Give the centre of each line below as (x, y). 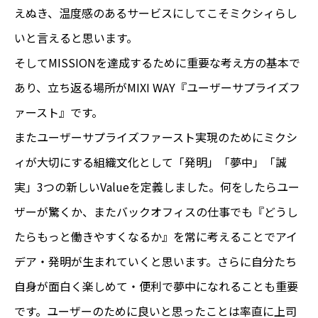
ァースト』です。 (59, 112)
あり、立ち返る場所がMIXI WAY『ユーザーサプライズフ (157, 87)
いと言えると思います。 (76, 37)
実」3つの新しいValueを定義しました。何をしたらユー (157, 186)
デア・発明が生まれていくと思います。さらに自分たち (155, 261)
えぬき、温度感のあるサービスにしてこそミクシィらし (156, 12)
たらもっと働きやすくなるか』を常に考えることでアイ (156, 236)
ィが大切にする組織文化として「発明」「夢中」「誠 (150, 161)
